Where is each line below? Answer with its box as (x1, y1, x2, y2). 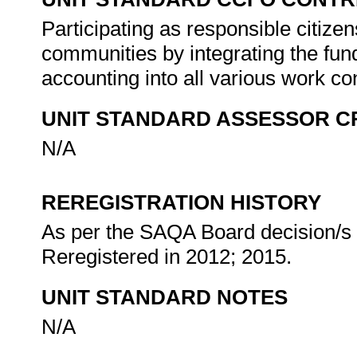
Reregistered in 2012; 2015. (41, 245, 297, 269)
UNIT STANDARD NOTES (41, 285, 288, 309)
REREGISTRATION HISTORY (41, 190, 321, 214)
